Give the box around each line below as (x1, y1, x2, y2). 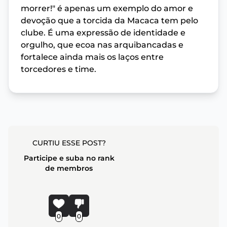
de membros (45, 164, 93, 173)
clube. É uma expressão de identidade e (21, 28, 185, 38)
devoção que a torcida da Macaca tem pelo (21, 16, 198, 26)
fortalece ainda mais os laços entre (21, 52, 164, 62)
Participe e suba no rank (23, 154, 115, 163)
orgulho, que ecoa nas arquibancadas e (21, 40, 183, 50)
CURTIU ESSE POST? (32, 138, 106, 148)
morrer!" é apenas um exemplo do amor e (21, 4, 193, 14)
